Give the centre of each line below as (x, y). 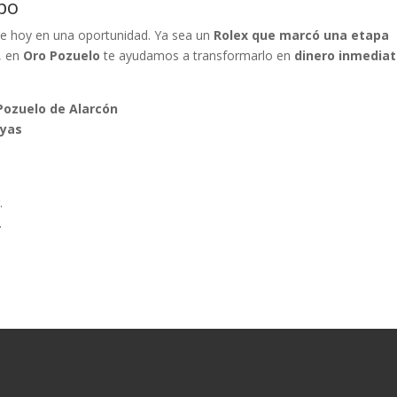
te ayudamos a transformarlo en (198, 55)
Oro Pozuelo (62, 55)
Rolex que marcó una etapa (302, 35)
